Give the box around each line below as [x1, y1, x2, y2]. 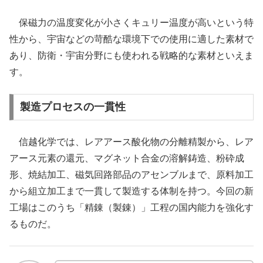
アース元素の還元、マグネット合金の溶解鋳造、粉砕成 [9, 153, 244, 163]
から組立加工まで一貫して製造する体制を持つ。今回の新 [9, 186, 254, 196]
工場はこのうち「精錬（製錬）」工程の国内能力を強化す [9, 202, 254, 213]
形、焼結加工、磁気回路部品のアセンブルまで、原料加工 [9, 169, 254, 180]
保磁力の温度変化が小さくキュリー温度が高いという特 [9, 18, 254, 28]
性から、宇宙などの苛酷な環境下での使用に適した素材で [9, 34, 254, 45]
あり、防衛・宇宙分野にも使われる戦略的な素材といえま [9, 50, 254, 61]
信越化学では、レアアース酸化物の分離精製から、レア [9, 136, 254, 147]
